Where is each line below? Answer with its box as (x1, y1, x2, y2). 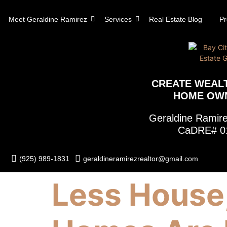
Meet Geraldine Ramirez (9, 15, 87, 23)
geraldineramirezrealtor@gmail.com (83, 155, 198, 163)
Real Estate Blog (149, 15, 202, 23)
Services (104, 15, 132, 23)
